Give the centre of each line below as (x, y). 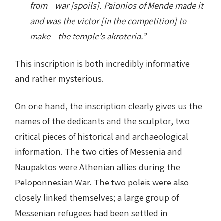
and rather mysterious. (59, 78)
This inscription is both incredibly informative (102, 63)
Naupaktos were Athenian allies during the (97, 166)
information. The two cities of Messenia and (98, 151)
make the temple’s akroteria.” (88, 36)
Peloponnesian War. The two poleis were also (102, 182)
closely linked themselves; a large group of (97, 197)
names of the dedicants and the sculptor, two (102, 121)
